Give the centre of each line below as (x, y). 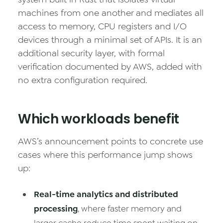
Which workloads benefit (99, 119)
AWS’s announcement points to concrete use (111, 141)
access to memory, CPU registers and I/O (102, 26)
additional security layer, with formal (91, 53)
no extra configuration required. (83, 80)
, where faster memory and (130, 209)
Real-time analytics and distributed (106, 194)
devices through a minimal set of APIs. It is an (110, 40)
